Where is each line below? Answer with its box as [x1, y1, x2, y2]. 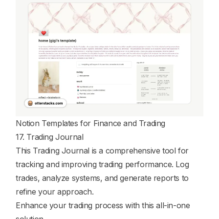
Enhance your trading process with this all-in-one [16, 200, 190, 211]
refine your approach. [16, 187, 94, 197]
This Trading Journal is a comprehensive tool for [16, 146, 189, 156]
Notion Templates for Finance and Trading [16, 118, 165, 129]
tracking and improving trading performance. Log [16, 159, 189, 170]
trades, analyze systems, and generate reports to [16, 173, 189, 183]
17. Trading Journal [16, 132, 84, 142]
